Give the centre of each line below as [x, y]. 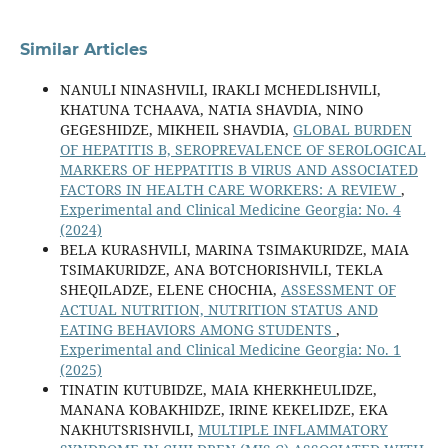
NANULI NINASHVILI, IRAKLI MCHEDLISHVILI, [220, 90]
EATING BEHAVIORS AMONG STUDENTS [197, 330]
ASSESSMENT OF [338, 290]
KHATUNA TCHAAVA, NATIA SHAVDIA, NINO [211, 110]
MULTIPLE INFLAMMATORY [292, 430]
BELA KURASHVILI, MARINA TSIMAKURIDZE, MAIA [234, 250]
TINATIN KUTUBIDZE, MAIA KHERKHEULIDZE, [218, 390]
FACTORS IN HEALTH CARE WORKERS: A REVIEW [230, 190]
